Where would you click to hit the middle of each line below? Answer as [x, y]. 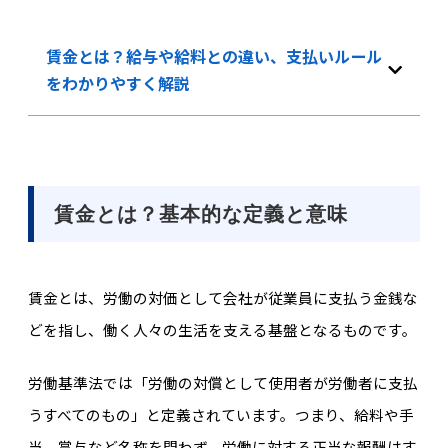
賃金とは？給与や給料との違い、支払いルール [213, 55]
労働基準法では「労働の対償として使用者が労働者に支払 [222, 382]
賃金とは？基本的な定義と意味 [200, 213]
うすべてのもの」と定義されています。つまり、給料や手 [220, 414]
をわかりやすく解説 [117, 82]
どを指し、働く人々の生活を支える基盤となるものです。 [222, 330]
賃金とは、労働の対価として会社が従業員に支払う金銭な [222, 298]
